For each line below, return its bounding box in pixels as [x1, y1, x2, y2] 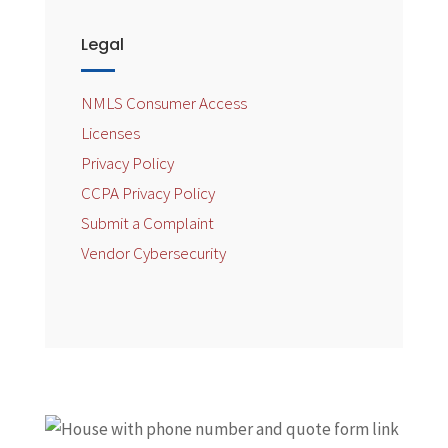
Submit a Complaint [80, 211, 214, 234]
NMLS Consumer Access [80, 91, 247, 114]
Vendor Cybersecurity [80, 241, 226, 264]
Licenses [80, 121, 140, 144]
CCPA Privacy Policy [80, 181, 215, 204]
